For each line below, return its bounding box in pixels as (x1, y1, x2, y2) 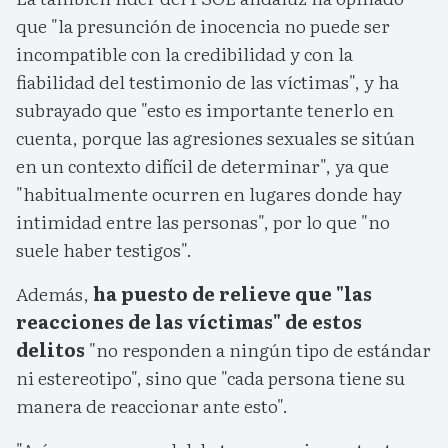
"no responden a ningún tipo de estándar (85, 336, 431, 364)
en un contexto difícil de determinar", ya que (16, 152, 389, 180)
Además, (16, 280, 93, 308)
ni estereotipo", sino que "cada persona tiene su (16, 364, 405, 392)
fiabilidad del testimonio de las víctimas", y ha (16, 68, 399, 96)
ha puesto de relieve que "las (93, 280, 372, 308)
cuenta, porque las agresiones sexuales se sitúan (16, 124, 415, 152)
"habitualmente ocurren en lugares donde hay (16, 180, 402, 208)
